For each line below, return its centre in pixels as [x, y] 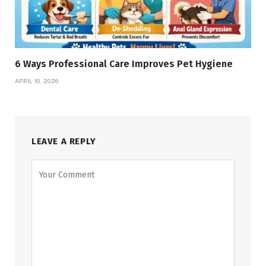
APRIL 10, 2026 [37, 80]
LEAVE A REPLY [64, 141]
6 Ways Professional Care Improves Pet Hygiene [124, 64]
